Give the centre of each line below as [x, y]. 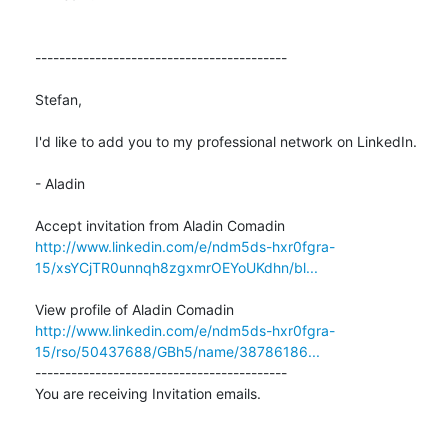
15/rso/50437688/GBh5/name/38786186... [177, 351]
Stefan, [58, 99]
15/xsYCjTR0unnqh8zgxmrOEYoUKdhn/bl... [176, 267]
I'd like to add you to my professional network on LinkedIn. [226, 141]
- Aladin [60, 183]
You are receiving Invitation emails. [148, 393]
